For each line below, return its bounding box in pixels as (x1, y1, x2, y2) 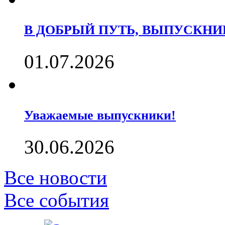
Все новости (4, 167, 107, 188)
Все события (4, 189, 109, 211)
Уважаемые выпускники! (24, 108, 176, 123)
